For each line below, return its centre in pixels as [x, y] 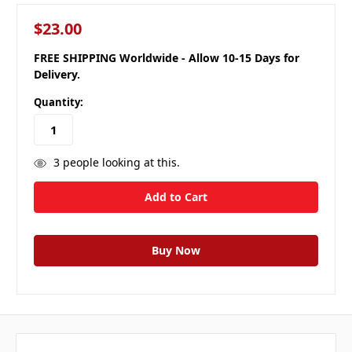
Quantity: [59, 103]
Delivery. [57, 75]
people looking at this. [119, 162]
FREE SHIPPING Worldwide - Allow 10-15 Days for [167, 58]
